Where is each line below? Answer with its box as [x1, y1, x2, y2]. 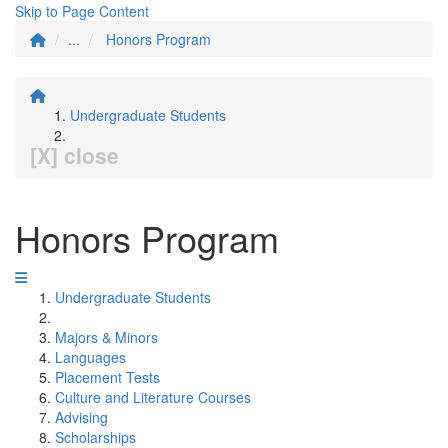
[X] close [30, 140, 119, 170]
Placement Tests [55, 367, 160, 387]
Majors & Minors [55, 327, 158, 347]
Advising [55, 407, 108, 427]
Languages [55, 347, 126, 367]
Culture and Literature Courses [55, 387, 251, 407]
